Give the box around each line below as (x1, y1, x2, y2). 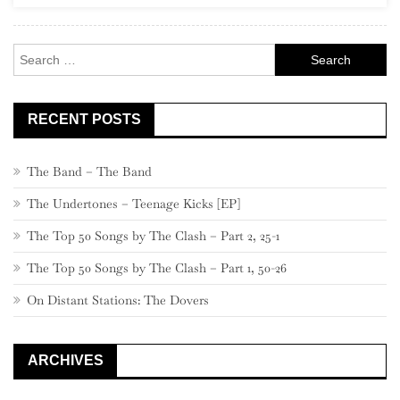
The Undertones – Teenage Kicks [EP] (27, 196, 240, 212)
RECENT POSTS (28, 112, 141, 128)
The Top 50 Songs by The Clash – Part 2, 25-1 (27, 228, 279, 245)
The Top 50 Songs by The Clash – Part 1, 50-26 (27, 260, 287, 277)
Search (273, 46, 312, 62)
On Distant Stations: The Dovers (27, 292, 209, 309)
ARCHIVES (28, 353, 104, 369)
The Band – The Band (27, 163, 152, 180)
